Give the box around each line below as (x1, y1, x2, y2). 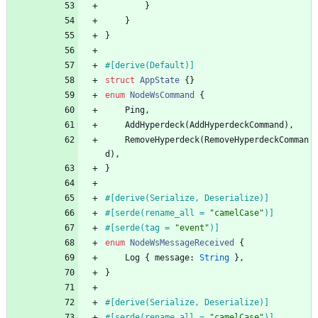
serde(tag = (115, 223, 175, 234)
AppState (140, 75, 180, 86)
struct (105, 75, 135, 86)
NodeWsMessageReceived (130, 238, 234, 248)
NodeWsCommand (130, 90, 194, 101)
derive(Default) (115, 60, 190, 71)
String (199, 253, 229, 263)
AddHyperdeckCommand (190, 120, 284, 131)
